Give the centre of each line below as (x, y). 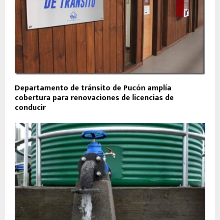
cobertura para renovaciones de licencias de (94, 98)
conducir (30, 108)
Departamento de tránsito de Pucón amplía (93, 88)
